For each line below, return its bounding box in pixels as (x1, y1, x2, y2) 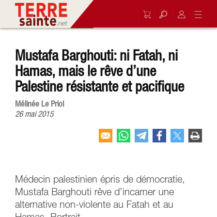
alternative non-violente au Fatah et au (15, 201, 174, 210)
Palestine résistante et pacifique (15, 78, 185, 94)
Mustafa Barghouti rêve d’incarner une (15, 188, 174, 197)
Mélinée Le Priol (15, 99, 64, 108)
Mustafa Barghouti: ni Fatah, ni (15, 47, 178, 63)
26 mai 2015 (15, 109, 54, 119)
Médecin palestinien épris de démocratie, (15, 176, 186, 185)
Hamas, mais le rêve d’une (15, 62, 156, 79)
